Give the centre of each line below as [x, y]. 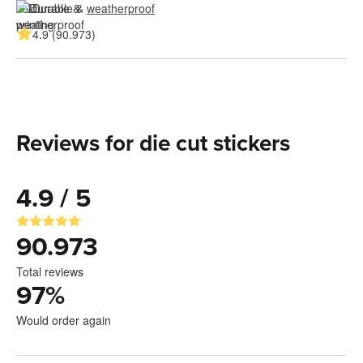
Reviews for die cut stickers [153, 143]
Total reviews [50, 271]
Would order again [64, 320]
